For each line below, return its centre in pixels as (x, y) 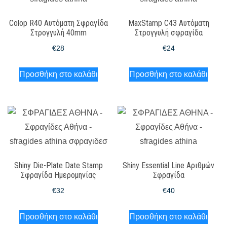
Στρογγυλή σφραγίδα (168, 33)
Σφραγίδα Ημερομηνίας (58, 175)
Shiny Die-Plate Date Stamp (58, 165)
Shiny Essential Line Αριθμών (169, 165)
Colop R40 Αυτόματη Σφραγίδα (58, 23)
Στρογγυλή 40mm (58, 33)
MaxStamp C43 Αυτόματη (168, 23)
